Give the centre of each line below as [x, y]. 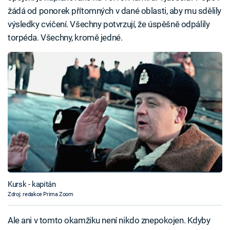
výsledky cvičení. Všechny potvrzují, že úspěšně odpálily [109, 24]
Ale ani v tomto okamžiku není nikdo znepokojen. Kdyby [109, 220]
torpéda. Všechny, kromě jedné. [65, 38]
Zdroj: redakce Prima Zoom [41, 194]
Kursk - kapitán [32, 184]
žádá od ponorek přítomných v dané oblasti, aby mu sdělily [114, 11]
